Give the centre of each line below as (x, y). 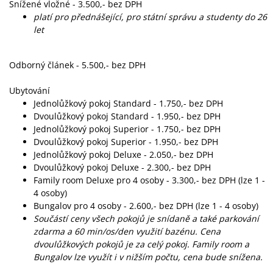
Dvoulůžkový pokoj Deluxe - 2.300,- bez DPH (122, 167)
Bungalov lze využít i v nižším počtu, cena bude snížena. (148, 257)
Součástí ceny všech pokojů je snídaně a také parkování (146, 218)
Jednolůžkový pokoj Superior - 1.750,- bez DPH (127, 129)
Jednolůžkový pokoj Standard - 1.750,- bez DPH (128, 103)
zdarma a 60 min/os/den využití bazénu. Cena (127, 231)
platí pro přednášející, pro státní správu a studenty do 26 (150, 17)
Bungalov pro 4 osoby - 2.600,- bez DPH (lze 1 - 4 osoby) (146, 206)
